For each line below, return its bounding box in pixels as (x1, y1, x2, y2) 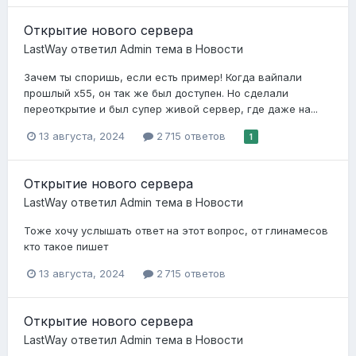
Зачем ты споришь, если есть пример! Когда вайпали (24, 70, 302, 83)
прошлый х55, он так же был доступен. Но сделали (24, 86, 288, 99)
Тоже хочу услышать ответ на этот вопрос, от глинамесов (24, 224, 328, 238)
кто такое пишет (24, 240, 108, 253)
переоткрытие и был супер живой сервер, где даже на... (24, 102, 318, 115)
